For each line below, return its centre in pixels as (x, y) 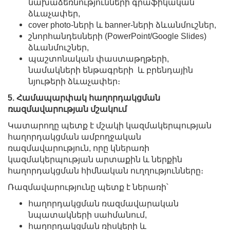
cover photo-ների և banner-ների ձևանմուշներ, (122, 25)
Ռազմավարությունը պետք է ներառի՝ (88, 187)
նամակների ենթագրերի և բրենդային (111, 70)
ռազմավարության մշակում (67, 109)
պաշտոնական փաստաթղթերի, (99, 59)
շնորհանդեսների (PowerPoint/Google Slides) (117, 36)
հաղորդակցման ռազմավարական (103, 203)
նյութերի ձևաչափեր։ (74, 81)
